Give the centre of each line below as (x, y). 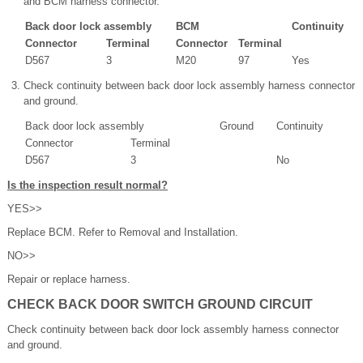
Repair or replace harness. (69, 280)
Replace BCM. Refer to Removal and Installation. (123, 233)
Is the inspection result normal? (88, 186)
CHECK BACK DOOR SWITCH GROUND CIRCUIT (160, 305)
